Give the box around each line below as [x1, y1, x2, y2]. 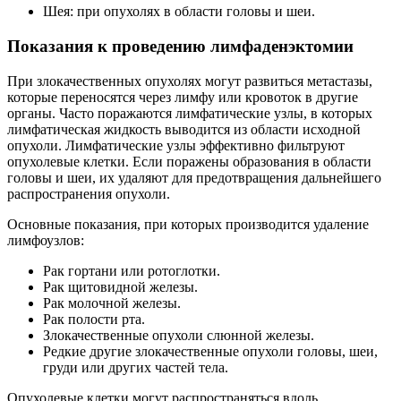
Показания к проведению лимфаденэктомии [7, 36, 354, 55]
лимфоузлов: [7, 232, 84, 248]
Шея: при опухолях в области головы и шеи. [43, 4, 315, 20]
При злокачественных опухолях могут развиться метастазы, [7, 73, 372, 89]
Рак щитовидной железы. [43, 278, 198, 294]
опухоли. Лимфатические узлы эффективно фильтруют [7, 137, 345, 153]
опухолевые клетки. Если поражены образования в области [7, 153, 371, 169]
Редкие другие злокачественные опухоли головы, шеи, [43, 343, 378, 359]
